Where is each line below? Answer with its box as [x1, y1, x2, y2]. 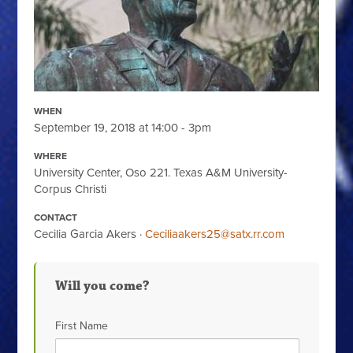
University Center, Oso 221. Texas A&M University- [34, 165, 288, 180]
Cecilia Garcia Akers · [34, 227, 146, 242]
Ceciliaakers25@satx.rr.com [145, 227, 285, 242]
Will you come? [55, 277, 150, 295]
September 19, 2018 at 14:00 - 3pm [34, 121, 212, 136]
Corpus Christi [34, 182, 107, 197]
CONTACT [34, 212, 78, 224]
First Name [55, 319, 109, 333]
